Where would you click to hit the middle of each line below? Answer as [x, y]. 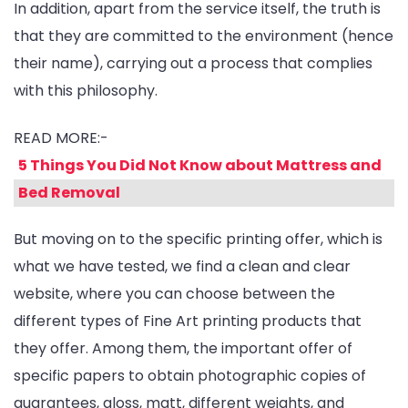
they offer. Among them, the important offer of [183, 348]
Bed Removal [69, 192]
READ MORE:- [61, 138]
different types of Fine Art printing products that [188, 321]
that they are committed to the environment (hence [204, 36]
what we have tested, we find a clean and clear [182, 266]
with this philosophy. [86, 91]
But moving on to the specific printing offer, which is [198, 239]
